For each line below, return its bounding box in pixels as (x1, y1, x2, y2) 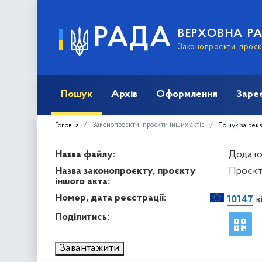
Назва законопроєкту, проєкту (55, 165, 196, 177)
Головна (55, 122, 79, 129)
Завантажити (60, 242, 119, 254)
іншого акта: (55, 175, 110, 187)
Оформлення (156, 88, 218, 100)
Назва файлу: (55, 149, 115, 160)
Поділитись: (55, 211, 109, 223)
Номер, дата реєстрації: (55, 192, 166, 204)
